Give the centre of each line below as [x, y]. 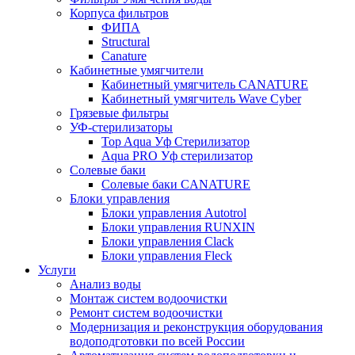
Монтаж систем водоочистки [149, 298]
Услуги [57, 270]
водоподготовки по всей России [157, 341]
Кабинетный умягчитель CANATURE [205, 84]
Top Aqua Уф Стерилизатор [176, 141]
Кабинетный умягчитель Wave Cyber [201, 99]
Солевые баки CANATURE [176, 184]
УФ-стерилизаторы [121, 127]
